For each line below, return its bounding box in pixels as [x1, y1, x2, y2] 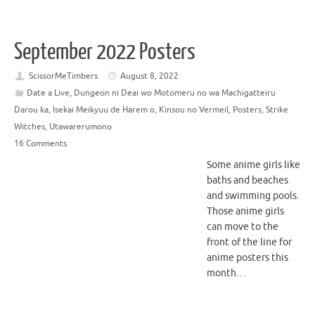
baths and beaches [207, 174, 288, 187]
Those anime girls [207, 205, 284, 218]
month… [207, 267, 246, 280]
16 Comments [14, 138, 67, 150]
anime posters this [207, 252, 288, 264]
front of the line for [207, 236, 292, 249]
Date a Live [26, 87, 70, 99]
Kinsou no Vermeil [159, 104, 229, 116]
